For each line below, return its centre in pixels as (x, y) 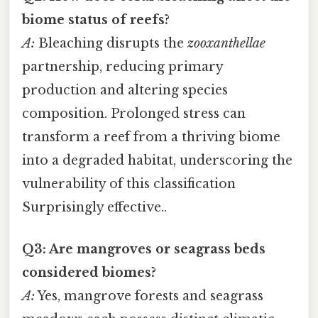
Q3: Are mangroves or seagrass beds (144, 250)
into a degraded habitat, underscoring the (157, 161)
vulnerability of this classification (129, 184)
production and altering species (125, 91)
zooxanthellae (226, 44)
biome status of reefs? (96, 20)
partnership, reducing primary (122, 67)
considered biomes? (89, 273)
